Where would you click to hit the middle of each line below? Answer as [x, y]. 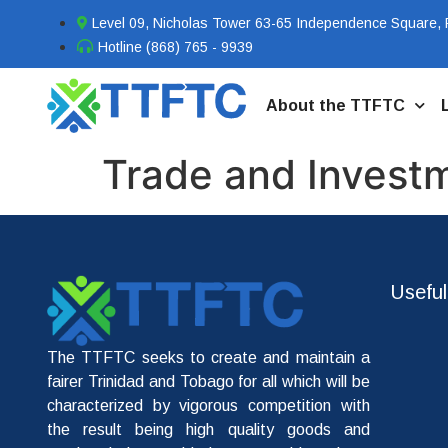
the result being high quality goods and [208, 430]
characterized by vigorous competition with [208, 406]
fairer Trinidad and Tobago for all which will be [208, 382]
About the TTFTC [335, 105]
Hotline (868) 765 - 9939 [175, 47]
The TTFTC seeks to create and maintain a [208, 358]
